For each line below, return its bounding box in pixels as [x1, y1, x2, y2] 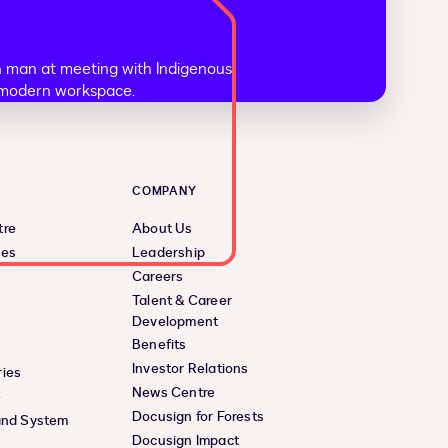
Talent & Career [132, 291, 232, 311]
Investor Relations [132, 359, 249, 379]
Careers [132, 267, 184, 287]
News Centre [132, 383, 216, 403]
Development [132, 312, 219, 332]
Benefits [132, 335, 187, 355]
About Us [132, 219, 193, 239]
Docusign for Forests [132, 407, 264, 427]
